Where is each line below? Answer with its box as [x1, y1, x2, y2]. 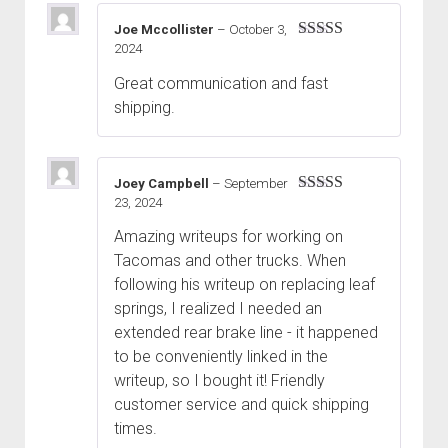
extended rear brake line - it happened [114, 322, 378, 342]
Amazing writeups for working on [114, 226, 343, 246]
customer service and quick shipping [114, 394, 369, 414]
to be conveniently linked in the [114, 346, 328, 366]
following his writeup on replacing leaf [114, 274, 375, 294]
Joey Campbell [114, 175, 212, 191]
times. [114, 418, 157, 438]
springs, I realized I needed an [114, 298, 322, 318]
